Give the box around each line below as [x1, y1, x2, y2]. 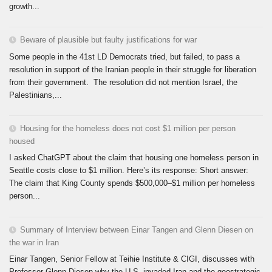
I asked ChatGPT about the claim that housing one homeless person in [9, 153, 259, 163]
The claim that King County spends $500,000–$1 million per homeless [9, 178, 255, 188]
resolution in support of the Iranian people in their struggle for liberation [9, 64, 256, 74]
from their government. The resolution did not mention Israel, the [9, 77, 237, 87]
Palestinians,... [9, 90, 62, 100]
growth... [9, 1, 39, 11]
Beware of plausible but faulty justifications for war [20, 35, 197, 45]
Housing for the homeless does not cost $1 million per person [20, 123, 236, 133]
